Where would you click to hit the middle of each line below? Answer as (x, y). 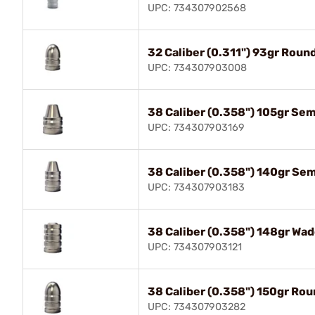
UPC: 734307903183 (196, 187)
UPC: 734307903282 (197, 307)
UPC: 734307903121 (195, 247)
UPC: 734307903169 (196, 127)
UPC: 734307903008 (197, 67)
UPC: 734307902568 (197, 8)
